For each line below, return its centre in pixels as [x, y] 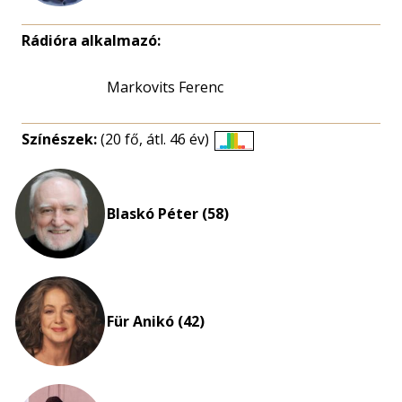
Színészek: [61, 140]
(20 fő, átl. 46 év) [155, 140]
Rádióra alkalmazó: [91, 41]
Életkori [259, 157]
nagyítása [266, 201]
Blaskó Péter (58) [168, 214]
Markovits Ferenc [165, 87]
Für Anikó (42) [156, 322]
